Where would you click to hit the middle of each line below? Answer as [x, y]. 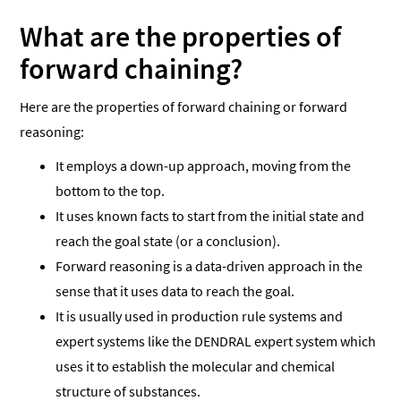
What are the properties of [181, 36]
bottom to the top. [111, 190]
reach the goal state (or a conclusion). [168, 240]
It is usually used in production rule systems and [200, 316]
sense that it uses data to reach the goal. [175, 290]
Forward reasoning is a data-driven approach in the [209, 265]
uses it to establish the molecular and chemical [196, 366]
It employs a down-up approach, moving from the [204, 165]
